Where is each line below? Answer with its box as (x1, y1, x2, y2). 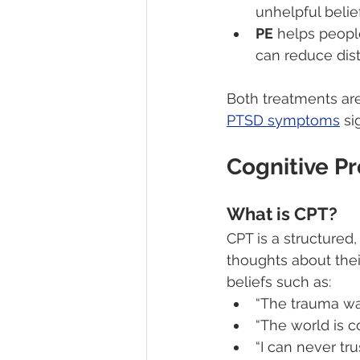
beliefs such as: (227, 273, 331, 291)
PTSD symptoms (227, 112, 340, 129)
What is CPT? (227, 203, 337, 225)
